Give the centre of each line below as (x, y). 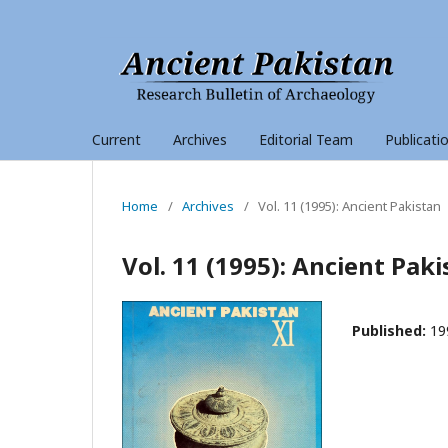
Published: (391, 330)
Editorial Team (306, 139)
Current (116, 139)
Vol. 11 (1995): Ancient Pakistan (349, 205)
